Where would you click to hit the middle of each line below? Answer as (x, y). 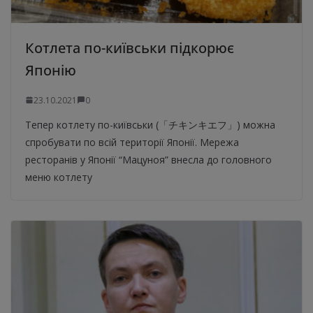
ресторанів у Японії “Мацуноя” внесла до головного (148, 159)
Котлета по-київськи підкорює (130, 48)
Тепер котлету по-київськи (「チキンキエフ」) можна (150, 124)
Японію (51, 70)
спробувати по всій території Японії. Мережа (132, 142)
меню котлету (59, 177)
